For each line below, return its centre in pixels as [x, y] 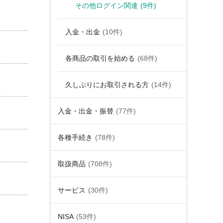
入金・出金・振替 [86, 111]
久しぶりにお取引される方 [107, 85]
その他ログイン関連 [107, 5]
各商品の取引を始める [100, 58]
